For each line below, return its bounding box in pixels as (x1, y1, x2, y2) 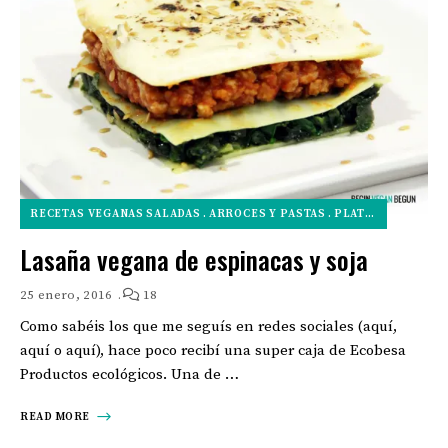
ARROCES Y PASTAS (208, 206, 327, 221)
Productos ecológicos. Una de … (20, 364, 239, 384)
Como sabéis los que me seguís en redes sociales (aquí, (20, 316, 397, 336)
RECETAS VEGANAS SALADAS (30, 206, 201, 221)
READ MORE (20, 409, 90, 424)
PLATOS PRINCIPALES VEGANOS (333, 206, 366, 221)
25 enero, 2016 (20, 286, 113, 303)
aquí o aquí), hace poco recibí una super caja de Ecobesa (20, 340, 406, 360)
